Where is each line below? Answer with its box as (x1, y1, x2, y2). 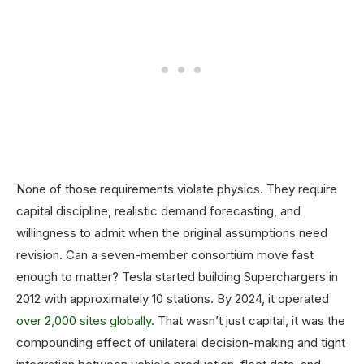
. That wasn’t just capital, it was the (151, 313, 345, 329)
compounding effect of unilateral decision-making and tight (16, 335, 345, 351)
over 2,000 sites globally (16, 313, 151, 329)
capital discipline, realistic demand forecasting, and (16, 203, 301, 219)
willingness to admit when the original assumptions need (16, 225, 327, 241)
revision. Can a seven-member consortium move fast (16, 247, 314, 263)
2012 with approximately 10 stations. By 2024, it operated (16, 291, 329, 307)
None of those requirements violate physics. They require (16, 181, 337, 197)
